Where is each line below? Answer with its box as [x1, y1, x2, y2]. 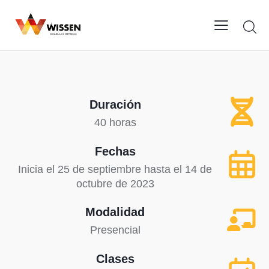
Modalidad [85, 205, 145, 219]
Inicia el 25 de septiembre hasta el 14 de [18, 163, 212, 175]
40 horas [94, 116, 136, 129]
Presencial [89, 224, 141, 237]
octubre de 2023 [76, 177, 154, 190]
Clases [95, 252, 134, 265]
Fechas [94, 144, 136, 158]
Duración [89, 98, 141, 112]
